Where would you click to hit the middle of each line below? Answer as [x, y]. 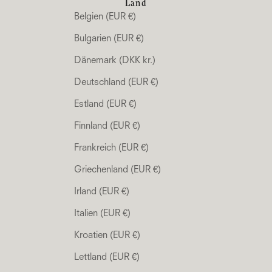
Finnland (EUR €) [107, 126]
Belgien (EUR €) [105, 17]
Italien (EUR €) [102, 214]
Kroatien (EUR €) [107, 236]
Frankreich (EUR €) [111, 148]
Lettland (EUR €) [107, 257]
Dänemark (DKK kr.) [115, 61]
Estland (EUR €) [105, 104]
